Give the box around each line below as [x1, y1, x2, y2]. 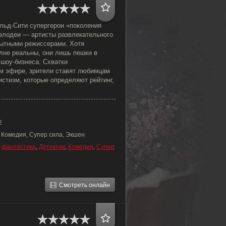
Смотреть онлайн [59, 182, 110, 189]
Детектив [39, 143, 65, 150]
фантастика [2, 143, 36, 150]
